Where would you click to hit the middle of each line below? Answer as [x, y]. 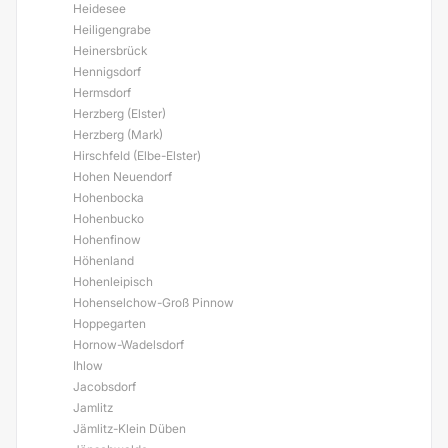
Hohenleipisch [113, 281]
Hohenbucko [108, 218]
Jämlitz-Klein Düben [129, 428]
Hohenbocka [108, 197]
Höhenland [103, 260]
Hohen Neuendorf [122, 176]
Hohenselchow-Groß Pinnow [153, 302]
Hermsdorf [102, 92]
